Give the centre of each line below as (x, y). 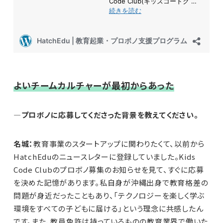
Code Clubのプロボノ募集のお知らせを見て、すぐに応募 (109, 170)
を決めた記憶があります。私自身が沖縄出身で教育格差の (111, 183)
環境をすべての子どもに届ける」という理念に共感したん (108, 209)
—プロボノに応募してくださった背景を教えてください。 (106, 115)
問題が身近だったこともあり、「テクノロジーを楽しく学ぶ (109, 196)
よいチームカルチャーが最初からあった (94, 85)
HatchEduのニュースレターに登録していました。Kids (104, 157)
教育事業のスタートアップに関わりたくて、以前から (119, 144)
